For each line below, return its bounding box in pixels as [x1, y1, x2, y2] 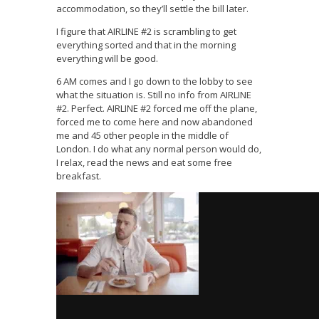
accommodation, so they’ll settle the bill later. [56, 2, 249, 16]
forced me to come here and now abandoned [56, 115, 253, 129]
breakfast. [56, 169, 101, 183]
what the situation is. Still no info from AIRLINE [56, 88, 251, 102]
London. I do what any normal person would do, [56, 142, 261, 156]
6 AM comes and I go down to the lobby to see [56, 75, 253, 88]
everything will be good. [56, 52, 158, 66]
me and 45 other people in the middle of [56, 129, 229, 142]
